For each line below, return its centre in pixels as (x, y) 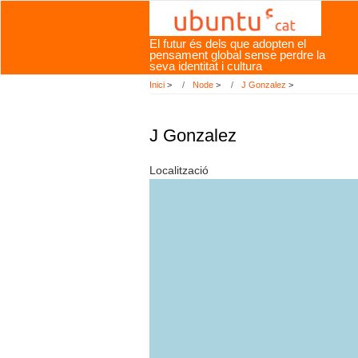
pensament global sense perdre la (237, 55)
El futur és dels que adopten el (228, 44)
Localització (179, 171)
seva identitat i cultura (206, 66)
